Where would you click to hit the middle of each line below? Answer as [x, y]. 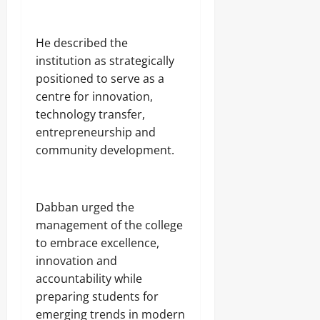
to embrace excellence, [97, 242]
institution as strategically [105, 60]
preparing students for [97, 296]
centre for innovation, [94, 96]
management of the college [109, 225]
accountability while [89, 278]
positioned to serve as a [100, 78]
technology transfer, [90, 114]
